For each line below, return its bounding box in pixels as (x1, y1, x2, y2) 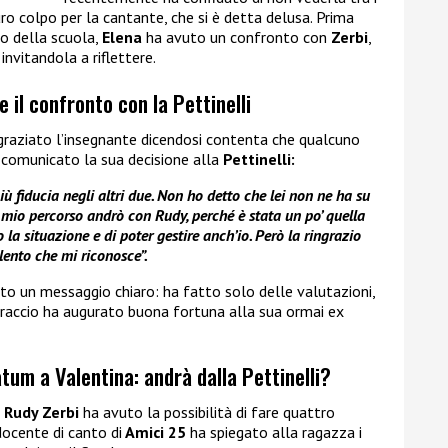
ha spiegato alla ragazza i (186, 421, 362, 442)
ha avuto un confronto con (142, 27, 331, 48)
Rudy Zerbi (4, 401, 79, 422)
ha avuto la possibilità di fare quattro (79, 401, 335, 422)
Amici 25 (122, 421, 186, 442)
